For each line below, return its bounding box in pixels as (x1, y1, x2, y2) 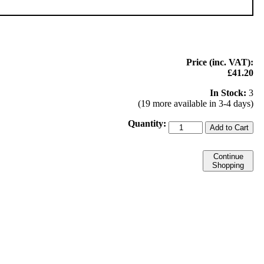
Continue (213, 151, 243, 161)
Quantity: (128, 118, 166, 128)
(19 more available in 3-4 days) (138, 98, 253, 108)
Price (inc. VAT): (186, 57, 253, 67)
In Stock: (210, 87, 246, 98)
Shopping (212, 160, 244, 170)
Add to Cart (210, 123, 249, 132)
